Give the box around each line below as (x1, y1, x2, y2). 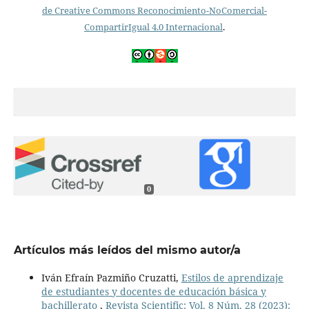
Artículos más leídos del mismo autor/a (13, 243, 241, 257)
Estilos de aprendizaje (181, 271, 283, 285)
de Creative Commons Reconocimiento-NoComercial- (42, 3, 267, 17)
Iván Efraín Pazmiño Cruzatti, (41, 271, 181, 285)
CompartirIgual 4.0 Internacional (84, 20, 223, 33)
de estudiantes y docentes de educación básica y (41, 285, 266, 299)
